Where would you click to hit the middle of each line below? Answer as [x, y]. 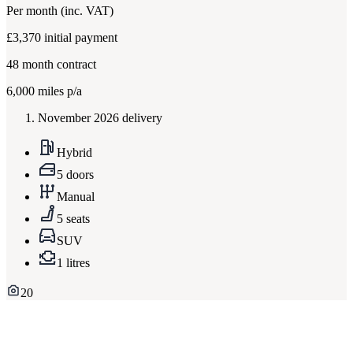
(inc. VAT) [87, 11]
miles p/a [58, 91]
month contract [58, 65]
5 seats [73, 219]
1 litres [73, 263]
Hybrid [74, 153]
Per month [33, 11]
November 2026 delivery [100, 118]
